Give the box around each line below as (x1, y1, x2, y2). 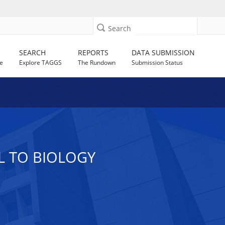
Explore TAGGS (19, 58, 62, 67)
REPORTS (78, 48, 109, 57)
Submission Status (132, 58, 183, 67)
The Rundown (78, 58, 116, 67)
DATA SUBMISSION (132, 48, 195, 57)
